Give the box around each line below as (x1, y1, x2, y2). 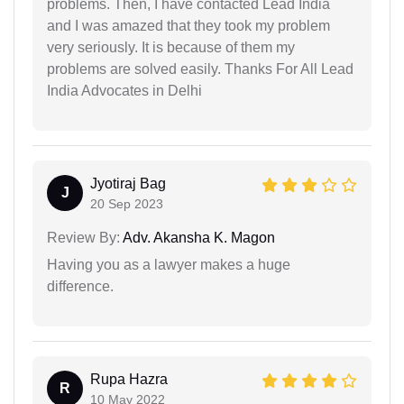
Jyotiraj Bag (90, 176, 166, 192)
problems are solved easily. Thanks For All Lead (47, 61, 353, 78)
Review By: (47, 230, 120, 246)
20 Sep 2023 (90, 197, 163, 212)
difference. (47, 279, 114, 295)
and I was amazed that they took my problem (47, 18, 330, 34)
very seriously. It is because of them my (47, 40, 295, 56)
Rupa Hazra (90, 372, 168, 388)
